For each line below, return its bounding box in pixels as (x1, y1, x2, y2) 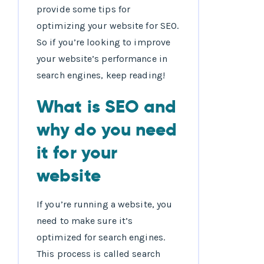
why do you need (37, 118, 177, 141)
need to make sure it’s (37, 215, 133, 227)
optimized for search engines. (37, 232, 165, 243)
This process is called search (37, 248, 160, 260)
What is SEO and (37, 95, 177, 118)
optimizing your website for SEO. (37, 20, 179, 32)
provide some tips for (37, 4, 131, 15)
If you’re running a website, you (37, 199, 173, 210)
